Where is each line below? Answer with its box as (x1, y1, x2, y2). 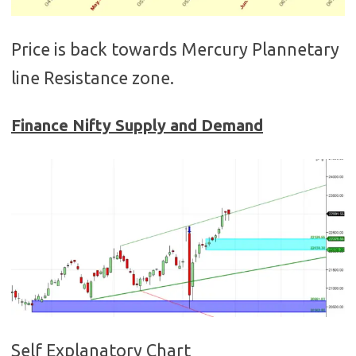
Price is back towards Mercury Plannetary (11, 39, 339, 59)
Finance (11, 115, 72, 134)
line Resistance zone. (11, 68, 174, 87)
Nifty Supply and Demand (72, 115, 263, 134)
